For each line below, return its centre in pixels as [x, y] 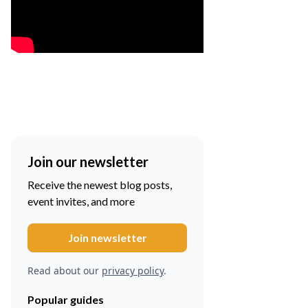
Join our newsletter [88, 162]
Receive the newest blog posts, [100, 185]
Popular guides [66, 300]
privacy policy [133, 271]
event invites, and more [81, 201]
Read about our [65, 271]
